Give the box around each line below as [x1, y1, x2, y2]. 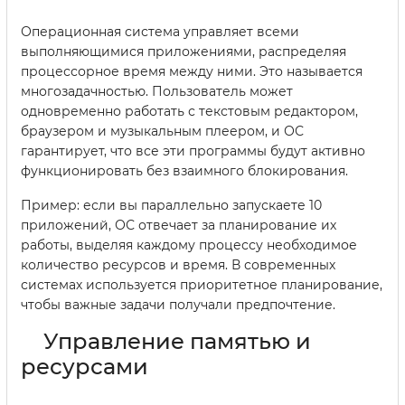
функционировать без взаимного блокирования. [21, 162, 348, 179]
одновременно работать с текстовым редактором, [21, 102, 358, 119]
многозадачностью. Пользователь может [21, 82, 293, 99]
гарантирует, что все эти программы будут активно [21, 142, 365, 159]
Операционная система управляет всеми [21, 23, 299, 40]
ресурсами [21, 353, 148, 380]
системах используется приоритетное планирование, [21, 276, 382, 293]
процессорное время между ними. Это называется [21, 62, 363, 80]
